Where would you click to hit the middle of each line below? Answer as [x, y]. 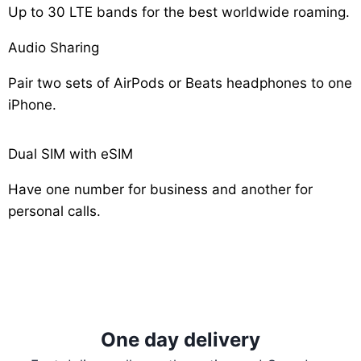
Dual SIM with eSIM [71, 154]
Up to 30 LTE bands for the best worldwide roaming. [179, 12]
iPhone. [32, 105]
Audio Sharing [54, 48]
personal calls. [54, 212]
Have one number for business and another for [160, 190]
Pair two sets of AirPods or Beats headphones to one [180, 83]
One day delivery [180, 340]
